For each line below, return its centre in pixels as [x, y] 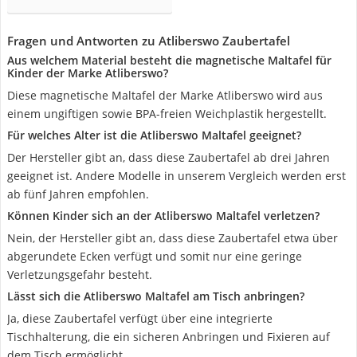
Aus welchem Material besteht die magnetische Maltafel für [169, 60]
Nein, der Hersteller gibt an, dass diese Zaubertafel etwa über [173, 238]
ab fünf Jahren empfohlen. [78, 194]
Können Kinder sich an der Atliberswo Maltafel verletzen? [163, 216]
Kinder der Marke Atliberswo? [88, 73]
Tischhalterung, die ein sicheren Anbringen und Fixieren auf [169, 337]
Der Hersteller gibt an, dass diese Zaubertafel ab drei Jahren [169, 157]
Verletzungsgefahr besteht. [80, 275]
